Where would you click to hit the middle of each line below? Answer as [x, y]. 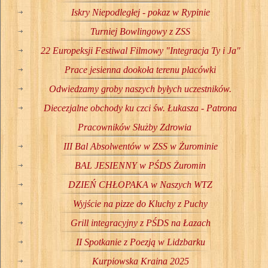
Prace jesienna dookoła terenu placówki [140, 69]
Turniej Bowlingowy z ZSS [140, 31]
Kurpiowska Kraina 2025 [140, 261]
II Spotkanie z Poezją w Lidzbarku [140, 242]
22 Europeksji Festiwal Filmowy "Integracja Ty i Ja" [140, 50]
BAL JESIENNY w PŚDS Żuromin [140, 165]
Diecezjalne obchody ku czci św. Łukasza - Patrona [140, 108]
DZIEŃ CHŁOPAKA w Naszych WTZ [140, 184]
